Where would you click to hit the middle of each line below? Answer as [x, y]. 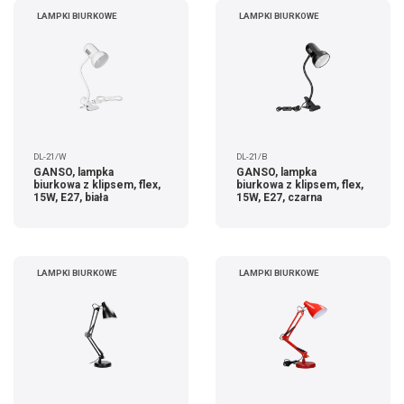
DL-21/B [251, 157]
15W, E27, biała [71, 197]
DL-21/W [50, 157]
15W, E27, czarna [279, 197]
